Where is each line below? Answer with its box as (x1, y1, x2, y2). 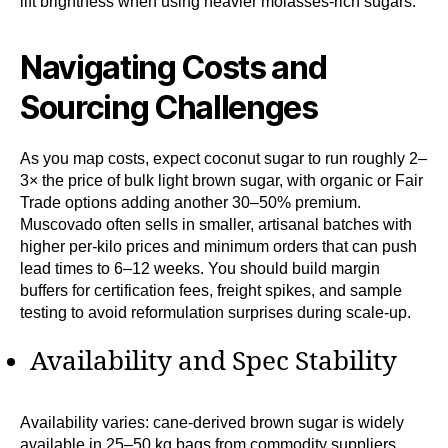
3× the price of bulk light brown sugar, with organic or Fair (20, 171, 423, 189)
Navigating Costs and (20, 47, 327, 87)
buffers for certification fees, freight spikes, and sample (20, 281, 402, 299)
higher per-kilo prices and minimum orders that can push (20, 237, 417, 255)
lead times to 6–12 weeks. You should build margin (20, 259, 380, 277)
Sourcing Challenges (20, 87, 318, 127)
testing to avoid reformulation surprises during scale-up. (20, 303, 411, 321)
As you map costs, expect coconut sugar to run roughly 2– (20, 149, 427, 167)
